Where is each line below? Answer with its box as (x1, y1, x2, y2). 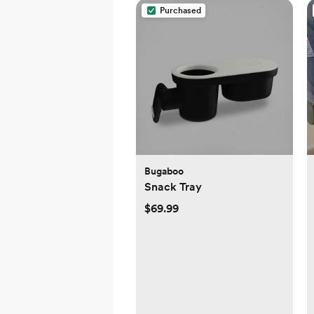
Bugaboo (144, 165, 184, 177)
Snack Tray (144, 180, 202, 194)
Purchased (160, 6, 201, 16)
